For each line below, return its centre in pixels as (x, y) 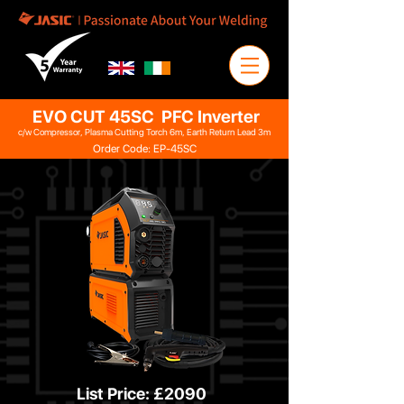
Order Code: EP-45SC (144, 148)
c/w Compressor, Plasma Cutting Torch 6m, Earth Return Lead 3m (144, 132)
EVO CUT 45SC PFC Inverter (146, 116)
